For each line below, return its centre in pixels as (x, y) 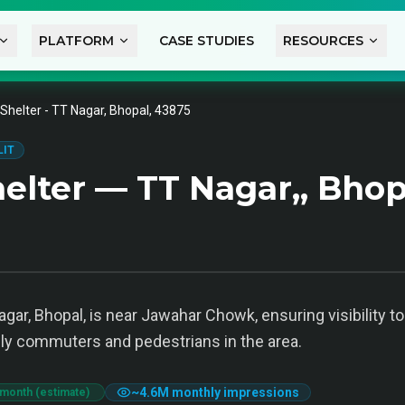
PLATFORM (76, 41)
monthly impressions (234, 392)
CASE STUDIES (206, 41)
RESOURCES (323, 41)
